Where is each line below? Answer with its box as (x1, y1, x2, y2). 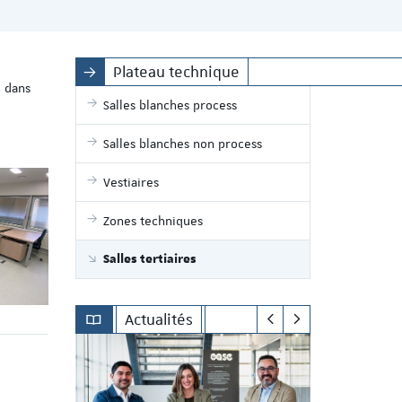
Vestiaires (102, 174, 159, 190)
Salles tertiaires (102, 251, 197, 267)
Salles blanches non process (102, 135, 262, 152)
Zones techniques (102, 213, 203, 229)
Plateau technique (112, 62, 240, 82)
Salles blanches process (102, 97, 237, 113)
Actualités (125, 309, 194, 329)
